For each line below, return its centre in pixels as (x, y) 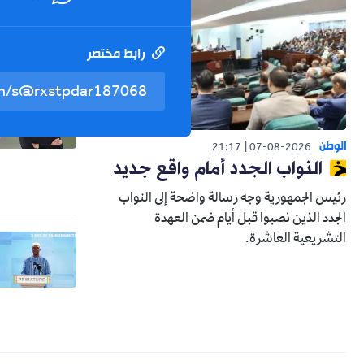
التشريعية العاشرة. (296, 240)
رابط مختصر (117, 55)
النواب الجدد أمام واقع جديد (218, 170)
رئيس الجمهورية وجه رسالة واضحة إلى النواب (232, 199)
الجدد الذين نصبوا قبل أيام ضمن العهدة (250, 220)
